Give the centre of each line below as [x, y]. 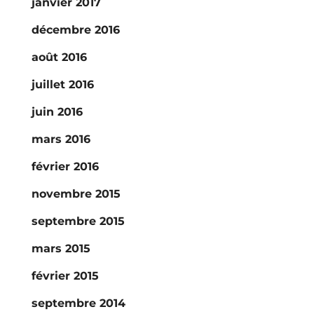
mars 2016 [61, 139]
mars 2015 [61, 248]
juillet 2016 [62, 84]
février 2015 [65, 276]
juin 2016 [57, 112]
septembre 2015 [78, 221]
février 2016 [65, 166]
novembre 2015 [76, 194]
